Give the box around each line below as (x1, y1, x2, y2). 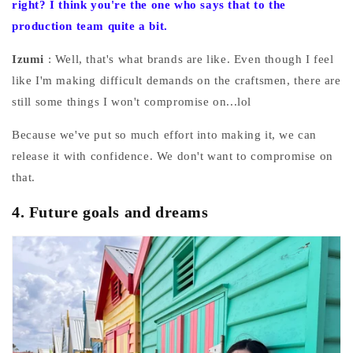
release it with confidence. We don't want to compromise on (12, 150, 333, 163)
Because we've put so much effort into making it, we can (12, 128, 318, 142)
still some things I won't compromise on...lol (12, 95, 252, 109)
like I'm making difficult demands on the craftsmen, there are (12, 74, 341, 87)
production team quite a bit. (12, 20, 168, 33)
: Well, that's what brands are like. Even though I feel (47, 53, 334, 66)
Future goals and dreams (28, 203, 209, 221)
